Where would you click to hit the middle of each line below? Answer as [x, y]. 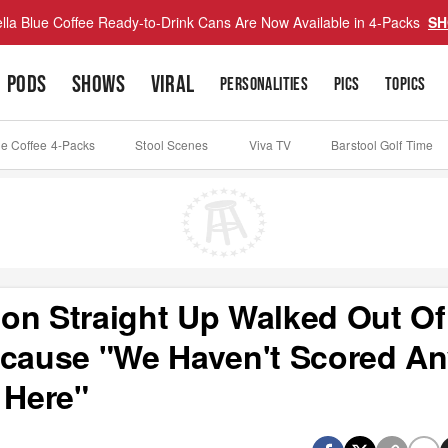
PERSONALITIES [264, 84]
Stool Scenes [172, 144]
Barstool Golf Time [382, 144]
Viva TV [270, 144]
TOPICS [405, 84]
